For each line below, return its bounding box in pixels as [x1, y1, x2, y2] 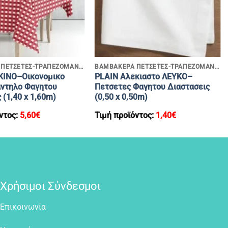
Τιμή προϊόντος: [94, 110, 156, 121]
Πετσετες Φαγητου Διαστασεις [94, 82, 210, 92]
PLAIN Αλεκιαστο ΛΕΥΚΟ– [94, 72, 192, 82]
